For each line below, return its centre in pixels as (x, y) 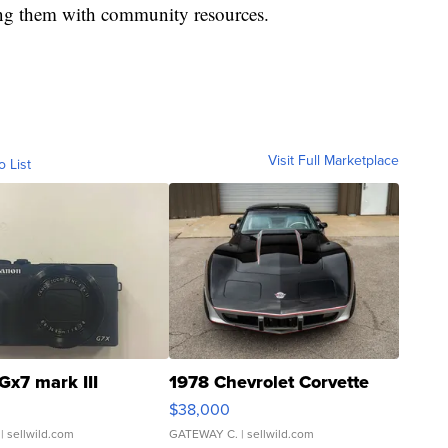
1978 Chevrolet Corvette (269, 382)
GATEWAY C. (203, 434)
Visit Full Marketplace (333, 161)
